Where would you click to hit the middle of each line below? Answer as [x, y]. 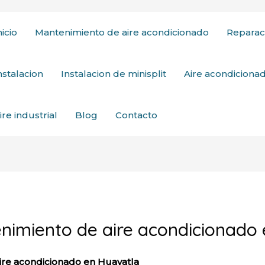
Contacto [136, 115]
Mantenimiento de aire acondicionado [122, 32]
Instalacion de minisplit [114, 74]
